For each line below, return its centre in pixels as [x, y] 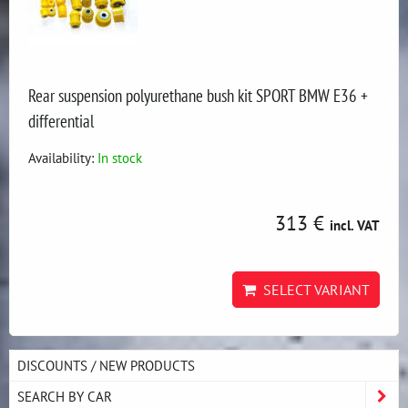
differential [61, 121]
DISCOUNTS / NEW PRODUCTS [106, 365]
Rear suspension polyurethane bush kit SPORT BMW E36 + [198, 95]
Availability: [63, 158]
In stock [120, 158]
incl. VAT [355, 225]
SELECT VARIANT [313, 290]
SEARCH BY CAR [65, 396]
